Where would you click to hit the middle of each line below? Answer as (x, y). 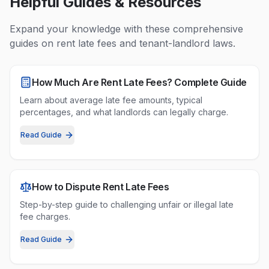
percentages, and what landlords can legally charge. (124, 112)
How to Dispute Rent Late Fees (101, 187)
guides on (33, 43)
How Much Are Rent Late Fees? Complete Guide (139, 82)
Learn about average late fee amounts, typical (111, 100)
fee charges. (45, 216)
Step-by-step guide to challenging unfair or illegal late (127, 204)
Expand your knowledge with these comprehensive (126, 29)
